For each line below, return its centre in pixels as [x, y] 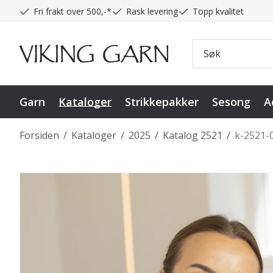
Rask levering [152, 11]
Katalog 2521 [193, 135]
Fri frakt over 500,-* [73, 11]
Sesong [231, 101]
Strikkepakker [162, 101]
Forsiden [39, 135]
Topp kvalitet [218, 11]
